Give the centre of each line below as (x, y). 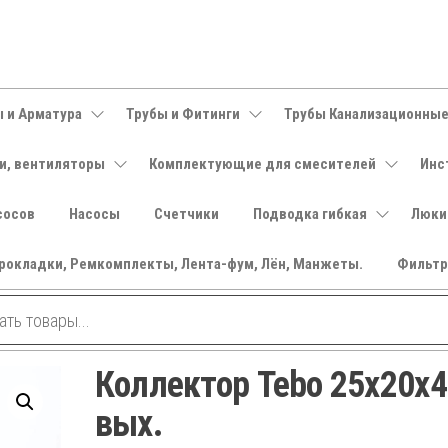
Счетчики (186, 214)
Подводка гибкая (309, 214)
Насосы (94, 214)
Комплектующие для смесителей (262, 164)
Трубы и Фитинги (182, 114)
